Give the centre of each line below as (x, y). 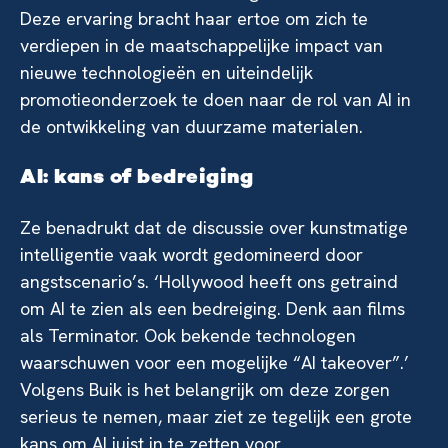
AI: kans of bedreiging (136, 178)
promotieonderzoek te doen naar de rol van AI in (215, 99)
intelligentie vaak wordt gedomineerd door (191, 254)
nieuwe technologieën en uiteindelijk (166, 72)
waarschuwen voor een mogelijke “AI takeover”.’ (214, 362)
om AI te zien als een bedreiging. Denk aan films (212, 308)
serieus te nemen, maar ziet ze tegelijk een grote (216, 416)
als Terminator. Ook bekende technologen (188, 335)
